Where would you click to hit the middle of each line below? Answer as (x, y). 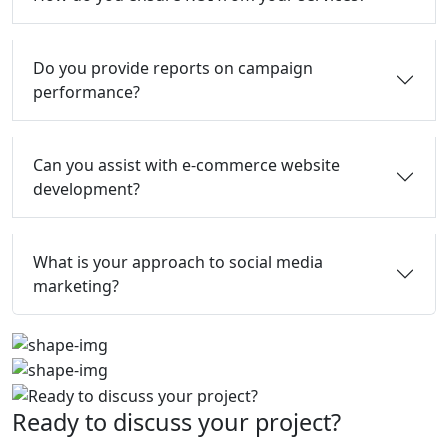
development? (86, 189)
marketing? (76, 286)
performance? (86, 92)
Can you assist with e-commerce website (186, 165)
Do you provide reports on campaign (173, 68)
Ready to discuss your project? (176, 422)
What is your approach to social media (178, 262)
